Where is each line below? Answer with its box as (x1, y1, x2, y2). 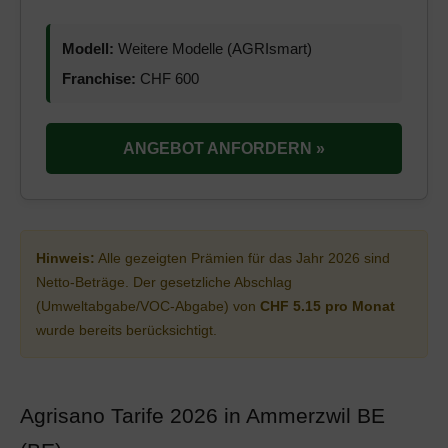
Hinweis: (36, 250, 95, 266)
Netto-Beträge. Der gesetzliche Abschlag (36, 274, 292, 290)
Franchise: (62, 70, 136, 87)
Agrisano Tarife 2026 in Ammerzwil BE (20, 404, 385, 427)
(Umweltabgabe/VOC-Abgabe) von (36, 298, 260, 314)
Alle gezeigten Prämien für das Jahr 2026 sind (95, 250, 390, 266)
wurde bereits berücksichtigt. (36, 322, 217, 338)
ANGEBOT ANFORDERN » (123, 140, 325, 157)
